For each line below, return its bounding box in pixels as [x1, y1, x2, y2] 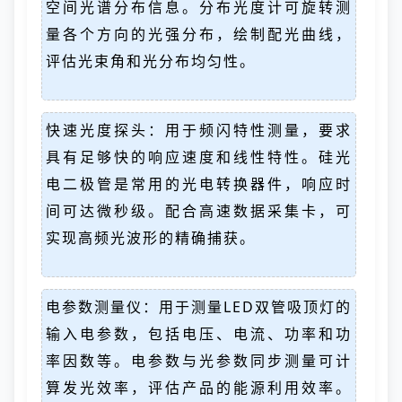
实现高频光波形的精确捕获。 [46, 228, 256, 248]
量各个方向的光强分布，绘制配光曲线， [46, 24, 352, 44]
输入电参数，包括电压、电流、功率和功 [46, 324, 352, 344]
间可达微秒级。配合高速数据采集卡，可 [46, 201, 352, 221]
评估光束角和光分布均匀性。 [46, 51, 256, 71]
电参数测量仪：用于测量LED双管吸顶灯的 [46, 297, 352, 317]
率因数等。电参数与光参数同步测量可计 [46, 351, 352, 371]
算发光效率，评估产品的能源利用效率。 [46, 378, 352, 398]
